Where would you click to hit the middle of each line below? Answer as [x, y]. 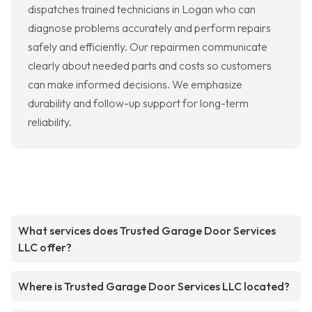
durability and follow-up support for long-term [138, 103]
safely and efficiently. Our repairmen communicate [148, 47]
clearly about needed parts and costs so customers [150, 66]
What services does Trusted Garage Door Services [147, 231]
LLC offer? [45, 248]
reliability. [50, 122]
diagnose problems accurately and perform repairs [149, 28]
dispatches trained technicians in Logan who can [142, 9]
